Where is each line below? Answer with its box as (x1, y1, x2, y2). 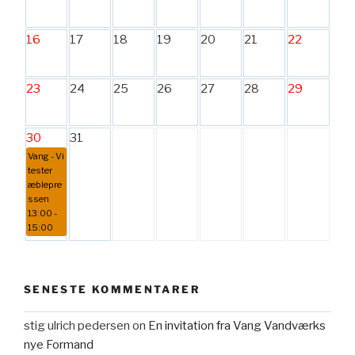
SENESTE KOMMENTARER (24, 282, 200, 296)
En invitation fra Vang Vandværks (148, 319, 326, 334)
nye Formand (24, 338, 94, 353)
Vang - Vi (28, 150, 64, 162)
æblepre (28, 178, 62, 190)
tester (28, 164, 52, 176)
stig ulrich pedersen (24, 319, 130, 334)
